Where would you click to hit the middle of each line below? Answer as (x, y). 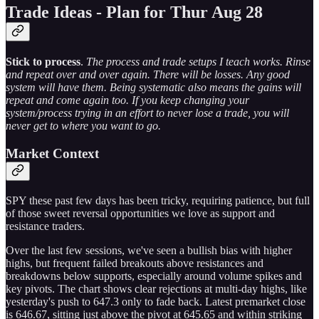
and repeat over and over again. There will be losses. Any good (148, 75)
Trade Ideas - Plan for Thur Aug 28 (134, 12)
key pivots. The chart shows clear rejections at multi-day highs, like (156, 288)
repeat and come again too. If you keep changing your (127, 100)
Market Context (52, 154)
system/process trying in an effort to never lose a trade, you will (147, 113)
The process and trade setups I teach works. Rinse (198, 62)
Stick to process (43, 62)
